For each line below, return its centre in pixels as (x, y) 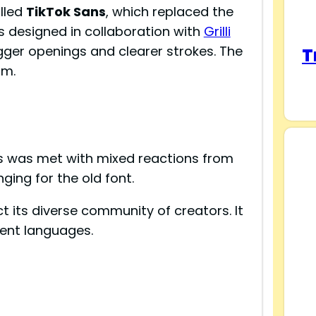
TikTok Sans (66, 12)
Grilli (217, 32)
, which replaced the (169, 12)
